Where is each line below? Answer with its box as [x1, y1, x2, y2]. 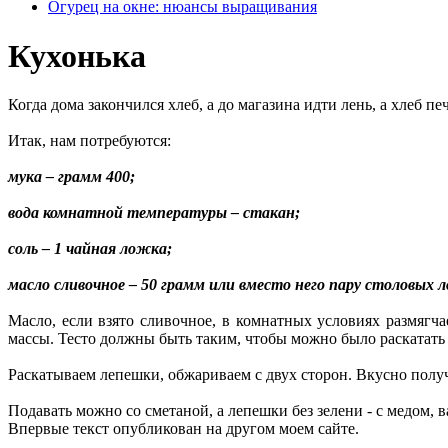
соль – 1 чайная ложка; [8, 240, 172, 258]
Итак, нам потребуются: [8, 132, 171, 150]
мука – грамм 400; [8, 168, 135, 186]
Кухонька [8, 37, 146, 74]
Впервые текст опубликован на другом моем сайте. [8, 420, 359, 438]
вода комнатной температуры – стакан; [8, 204, 300, 222]
